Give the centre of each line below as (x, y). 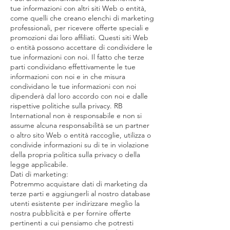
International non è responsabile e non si (76, 116)
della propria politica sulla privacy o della (75, 155)
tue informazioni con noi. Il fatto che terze (77, 57)
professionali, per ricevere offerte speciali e (80, 28)
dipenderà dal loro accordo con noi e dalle (79, 96)
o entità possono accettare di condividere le (81, 47)
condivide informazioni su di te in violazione (80, 145)
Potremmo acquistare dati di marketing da (79, 184)
